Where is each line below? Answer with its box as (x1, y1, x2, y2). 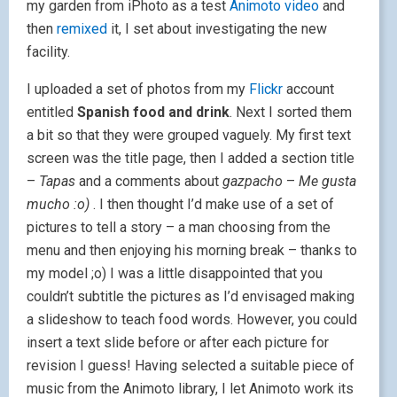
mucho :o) (27, 196, 90, 213)
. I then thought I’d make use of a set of (90, 196, 334, 213)
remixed (57, 20, 107, 37)
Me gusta (299, 173, 356, 190)
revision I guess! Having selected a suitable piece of (27, 357, 354, 374)
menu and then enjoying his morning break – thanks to (27, 242, 357, 259)
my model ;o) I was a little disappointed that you (27, 265, 323, 282)
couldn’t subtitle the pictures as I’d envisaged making (27, 288, 354, 305)
